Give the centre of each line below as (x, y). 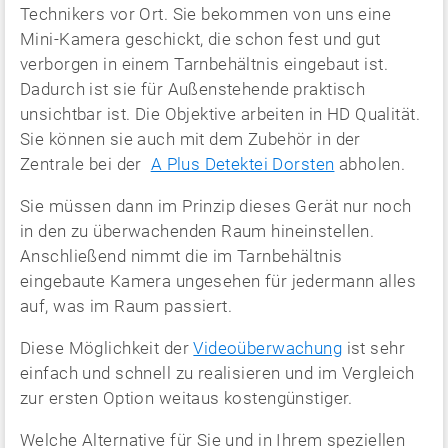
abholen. (370, 164)
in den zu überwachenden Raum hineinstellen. (197, 231)
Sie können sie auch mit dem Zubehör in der (190, 139)
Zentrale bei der (85, 164)
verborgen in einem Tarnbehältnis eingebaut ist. (204, 64)
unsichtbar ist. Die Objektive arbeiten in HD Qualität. (220, 114)
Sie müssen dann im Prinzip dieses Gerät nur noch (216, 206)
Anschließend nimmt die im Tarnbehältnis (181, 256)
